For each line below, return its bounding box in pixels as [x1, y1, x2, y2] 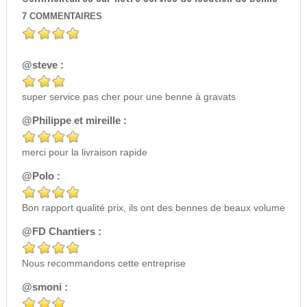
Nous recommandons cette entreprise [21, 258, 186, 269]
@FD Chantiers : [21, 225, 101, 238]
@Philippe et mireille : [21, 114, 127, 127]
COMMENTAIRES [29, 12, 102, 22]
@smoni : [21, 281, 68, 293]
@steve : [21, 59, 64, 71]
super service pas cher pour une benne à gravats [21, 91, 236, 103]
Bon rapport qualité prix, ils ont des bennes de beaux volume [21, 202, 285, 214]
